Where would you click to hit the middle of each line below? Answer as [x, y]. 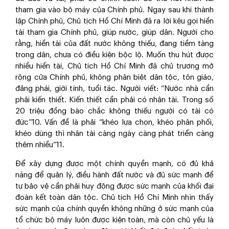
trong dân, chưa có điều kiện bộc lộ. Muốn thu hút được [114, 55]
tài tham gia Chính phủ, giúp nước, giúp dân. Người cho [114, 32]
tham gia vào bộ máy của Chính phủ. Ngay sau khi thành [114, 10]
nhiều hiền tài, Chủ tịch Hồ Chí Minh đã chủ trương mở [114, 66]
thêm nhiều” [36, 145]
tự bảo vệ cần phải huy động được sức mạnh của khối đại [114, 186]
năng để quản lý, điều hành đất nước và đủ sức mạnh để [114, 175]
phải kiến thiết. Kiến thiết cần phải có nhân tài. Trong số [114, 100]
